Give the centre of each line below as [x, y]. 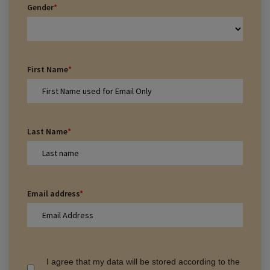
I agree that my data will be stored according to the [143, 261]
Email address [53, 193]
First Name [48, 69]
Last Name [47, 131]
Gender [40, 7]
